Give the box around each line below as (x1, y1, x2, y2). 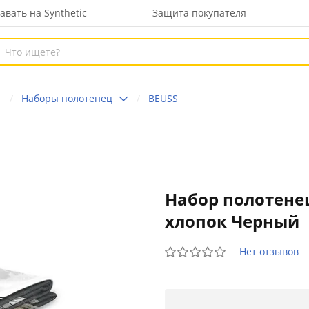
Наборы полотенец (21, 91, 112, 105)
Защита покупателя (152, 6, 246, 19)
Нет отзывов (239, 245, 299, 258)
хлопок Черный (165, 210, 299, 232)
